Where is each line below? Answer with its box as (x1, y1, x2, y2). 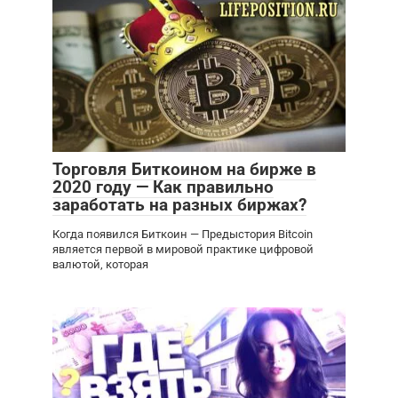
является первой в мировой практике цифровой (52, 243, 314, 257)
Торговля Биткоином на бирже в (52, 159, 316, 180)
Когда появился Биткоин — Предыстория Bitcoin (52, 227, 313, 242)
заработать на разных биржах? (52, 195, 306, 216)
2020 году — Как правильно (52, 177, 274, 198)
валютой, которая (52, 258, 148, 272)
